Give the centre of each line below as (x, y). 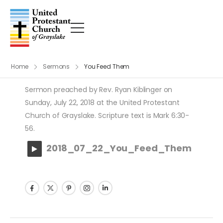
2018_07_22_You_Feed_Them (119, 148)
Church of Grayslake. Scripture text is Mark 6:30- (107, 115)
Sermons (56, 66)
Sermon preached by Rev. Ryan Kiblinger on (99, 89)
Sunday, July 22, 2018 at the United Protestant (102, 102)
